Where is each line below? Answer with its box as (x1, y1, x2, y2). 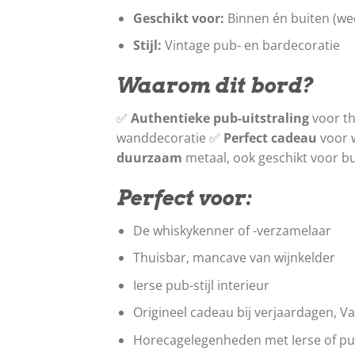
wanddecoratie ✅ (116, 128, 223, 147)
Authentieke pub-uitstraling (131, 109, 309, 127)
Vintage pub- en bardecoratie (161, 36, 340, 55)
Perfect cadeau (223, 128, 317, 147)
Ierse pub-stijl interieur (132, 276, 269, 294)
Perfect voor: (116, 185, 252, 210)
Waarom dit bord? (116, 73, 313, 98)
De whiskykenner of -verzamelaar (132, 221, 331, 239)
